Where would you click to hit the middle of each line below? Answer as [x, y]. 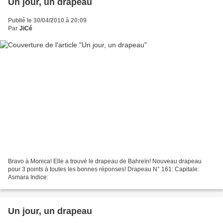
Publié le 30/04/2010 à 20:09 [47, 20]
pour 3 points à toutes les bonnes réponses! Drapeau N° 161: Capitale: [104, 169]
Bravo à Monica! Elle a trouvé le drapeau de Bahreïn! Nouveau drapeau [105, 162]
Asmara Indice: [28, 177]
